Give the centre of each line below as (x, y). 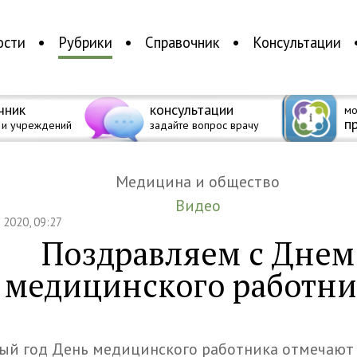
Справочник (182, 43)
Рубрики (85, 43)
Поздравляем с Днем (198, 253)
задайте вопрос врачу (204, 125)
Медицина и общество (204, 182)
